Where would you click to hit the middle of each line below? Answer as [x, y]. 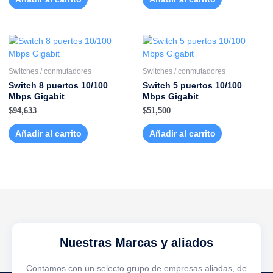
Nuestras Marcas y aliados [136, 242]
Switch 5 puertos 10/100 [192, 85]
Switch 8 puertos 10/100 [58, 85]
